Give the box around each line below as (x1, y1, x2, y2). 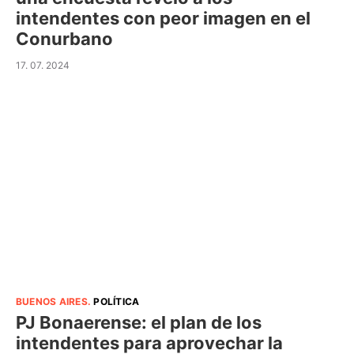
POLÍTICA (93, 295, 140, 307)
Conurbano (16, 28, 113, 50)
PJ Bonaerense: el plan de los (16, 311, 262, 333)
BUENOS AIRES (16, 295, 88, 307)
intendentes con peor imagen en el (16, 8, 311, 29)
